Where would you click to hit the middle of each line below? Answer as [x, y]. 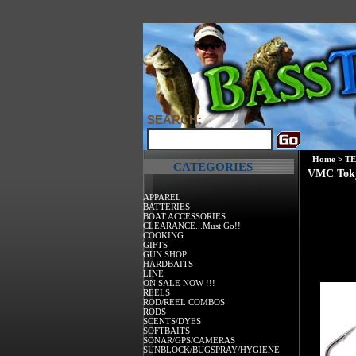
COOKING [163, 235]
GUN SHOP [165, 254]
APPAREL [162, 197]
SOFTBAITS [166, 330]
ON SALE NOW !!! [179, 282]
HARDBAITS [168, 263]
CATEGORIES [213, 167]
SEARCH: [174, 120]
